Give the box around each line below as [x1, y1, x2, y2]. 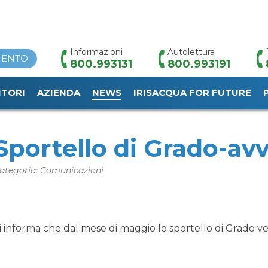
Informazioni [70, 47, 123, 58]
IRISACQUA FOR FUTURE [133, 87, 251, 99]
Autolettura [167, 47, 215, 58]
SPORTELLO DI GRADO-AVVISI [67, 98, 205, 108]
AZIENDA [37, 87, 80, 99]
